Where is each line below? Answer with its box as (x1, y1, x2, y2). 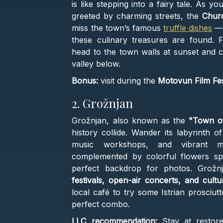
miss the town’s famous (72, 23, 163, 33)
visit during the (98, 76, 158, 86)
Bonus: (72, 76, 99, 86)
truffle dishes (163, 23, 213, 33)
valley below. (72, 59, 121, 69)
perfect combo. (72, 199, 130, 210)
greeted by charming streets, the (72, 11, 199, 21)
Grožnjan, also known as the (72, 115, 189, 126)
